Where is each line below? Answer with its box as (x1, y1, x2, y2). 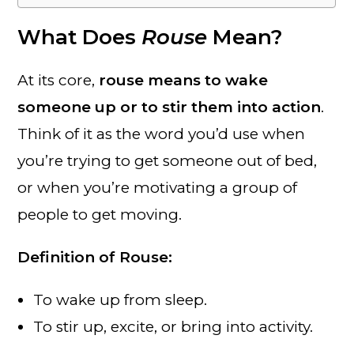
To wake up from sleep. (33, 290, 208, 309)
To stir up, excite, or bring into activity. (33, 317, 314, 336)
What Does (17, 24, 142, 50)
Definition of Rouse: (17, 247, 173, 266)
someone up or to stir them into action (17, 97, 322, 116)
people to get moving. (17, 205, 183, 224)
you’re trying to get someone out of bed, (17, 151, 318, 170)
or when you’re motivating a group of (17, 178, 298, 197)
